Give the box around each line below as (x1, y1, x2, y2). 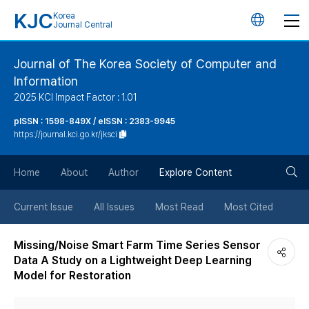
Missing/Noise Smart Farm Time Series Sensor (14, 239, 261, 252)
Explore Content (159, 167, 232, 178)
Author (108, 167, 139, 178)
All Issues (94, 201, 134, 212)
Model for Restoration (14, 269, 131, 282)
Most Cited (224, 201, 273, 212)
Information (14, 74, 78, 88)
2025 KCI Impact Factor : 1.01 (14, 92, 137, 103)
